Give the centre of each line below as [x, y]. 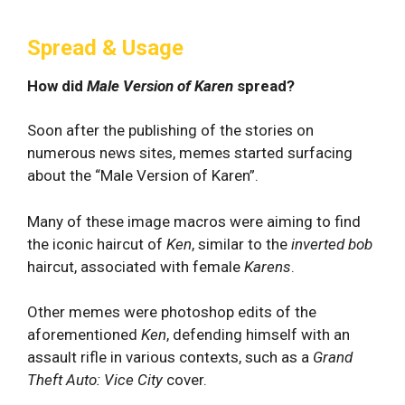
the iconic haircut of [97, 244]
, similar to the [241, 244]
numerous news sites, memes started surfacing [190, 153]
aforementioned [84, 334]
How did [57, 86]
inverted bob [332, 244]
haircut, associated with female [136, 266]
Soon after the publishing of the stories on [170, 130]
